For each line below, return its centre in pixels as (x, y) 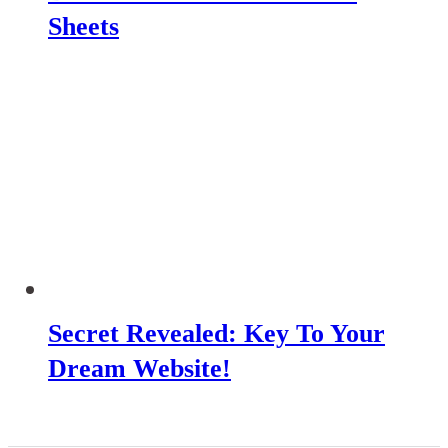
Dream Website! (139, 368)
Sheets (83, 26)
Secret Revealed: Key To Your (216, 333)
